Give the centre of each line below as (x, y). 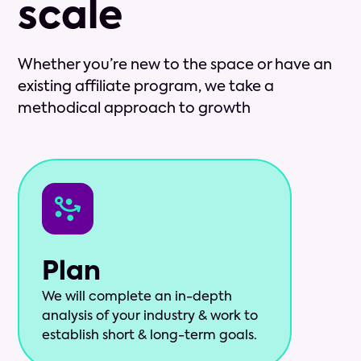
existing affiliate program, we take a (146, 87)
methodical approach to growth (135, 109)
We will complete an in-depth (137, 298)
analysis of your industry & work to (150, 317)
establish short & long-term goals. (150, 336)
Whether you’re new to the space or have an (175, 66)
